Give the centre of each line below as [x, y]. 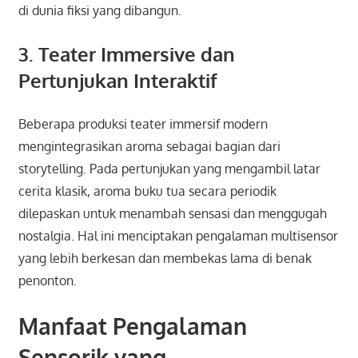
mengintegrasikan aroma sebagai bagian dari [149, 146]
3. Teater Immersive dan [126, 54]
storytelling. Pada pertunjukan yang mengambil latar [169, 168]
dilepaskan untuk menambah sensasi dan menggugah [172, 213]
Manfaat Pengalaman [132, 326]
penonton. [47, 280]
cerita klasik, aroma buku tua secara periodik [147, 191]
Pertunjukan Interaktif [117, 80]
